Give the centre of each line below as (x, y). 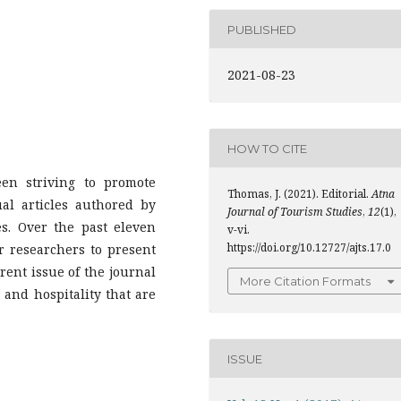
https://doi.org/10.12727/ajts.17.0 (309, 247)
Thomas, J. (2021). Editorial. (299, 194)
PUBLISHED (262, 29)
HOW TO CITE (267, 148)
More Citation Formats (305, 281)
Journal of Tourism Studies (295, 212)
